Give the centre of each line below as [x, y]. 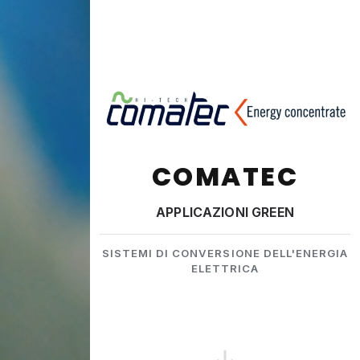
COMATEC [225, 177]
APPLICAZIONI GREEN [225, 213]
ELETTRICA [225, 269]
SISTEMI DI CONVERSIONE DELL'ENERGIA [225, 254]
